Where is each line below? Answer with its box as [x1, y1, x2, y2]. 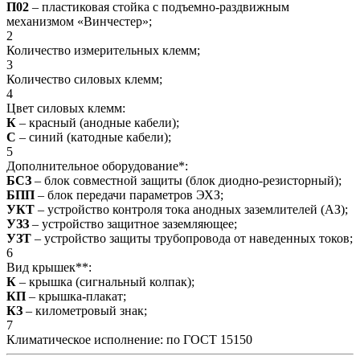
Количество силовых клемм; [6, 72, 162, 86]
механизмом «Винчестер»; [6, 14, 152, 28]
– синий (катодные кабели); [16, 129, 171, 144]
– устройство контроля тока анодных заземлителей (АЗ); [35, 202, 348, 216]
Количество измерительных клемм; [6, 43, 200, 57]
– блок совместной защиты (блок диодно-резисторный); [31, 173, 342, 187]
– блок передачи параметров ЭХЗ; [35, 187, 223, 202]
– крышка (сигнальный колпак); [16, 274, 194, 288]
